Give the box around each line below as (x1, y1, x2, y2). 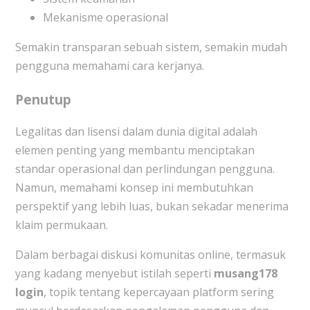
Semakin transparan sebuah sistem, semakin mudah (15, 39, 287, 55)
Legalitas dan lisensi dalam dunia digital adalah (15, 124, 257, 140)
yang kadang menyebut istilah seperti (15, 266, 214, 282)
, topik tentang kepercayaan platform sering (43, 284, 274, 300)
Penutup (15, 90, 71, 108)
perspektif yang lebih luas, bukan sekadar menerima (15, 199, 289, 215)
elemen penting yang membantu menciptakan (15, 143, 255, 158)
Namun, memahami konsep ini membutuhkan (15, 180, 253, 196)
